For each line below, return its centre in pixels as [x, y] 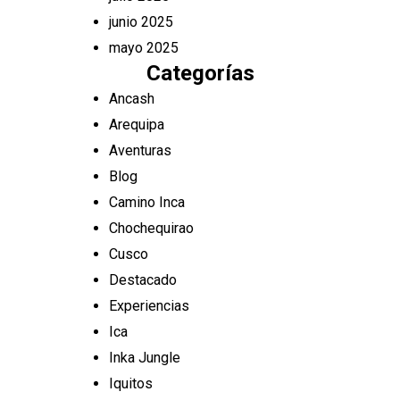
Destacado [143, 280]
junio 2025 [141, 22]
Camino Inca [147, 202]
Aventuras [140, 150]
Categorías [200, 73]
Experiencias [149, 306]
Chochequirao [151, 228]
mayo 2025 [144, 48]
